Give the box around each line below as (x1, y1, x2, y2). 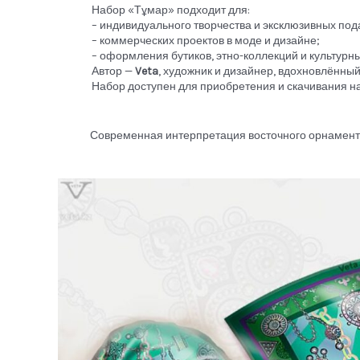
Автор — (92, 63, 135, 78)
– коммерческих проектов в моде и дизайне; (92, 33, 320, 47)
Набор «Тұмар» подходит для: (92, 2, 250, 17)
